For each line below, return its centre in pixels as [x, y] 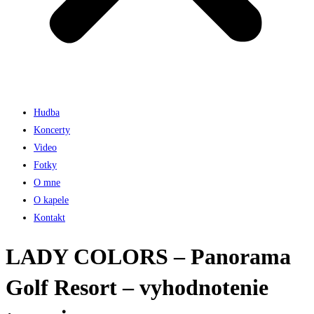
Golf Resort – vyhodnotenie [137, 288]
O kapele [51, 200]
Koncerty [52, 130]
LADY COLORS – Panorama [148, 257]
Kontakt [49, 218]
